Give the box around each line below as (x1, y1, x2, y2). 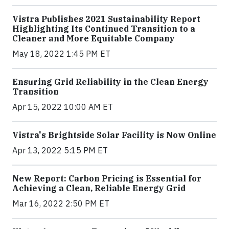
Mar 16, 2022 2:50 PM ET (12, 198, 109, 209)
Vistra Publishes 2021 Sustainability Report (12, 13, 200, 24)
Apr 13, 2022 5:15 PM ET (12, 145, 108, 155)
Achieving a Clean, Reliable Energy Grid (12, 182, 186, 193)
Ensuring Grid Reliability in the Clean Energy (12, 76, 209, 87)
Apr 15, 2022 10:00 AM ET (12, 101, 113, 112)
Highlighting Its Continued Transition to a (12, 23, 195, 34)
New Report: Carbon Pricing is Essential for (12, 173, 201, 184)
